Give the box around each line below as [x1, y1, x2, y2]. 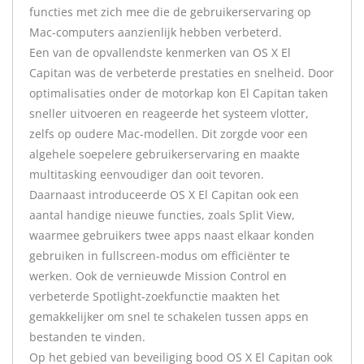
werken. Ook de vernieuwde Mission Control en [29, 268, 287, 284]
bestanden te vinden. [29, 329, 145, 344]
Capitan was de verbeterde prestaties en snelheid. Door [29, 65, 334, 80]
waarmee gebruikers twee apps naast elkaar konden [29, 227, 314, 243]
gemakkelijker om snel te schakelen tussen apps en [29, 309, 309, 324]
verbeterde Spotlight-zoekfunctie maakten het [29, 288, 279, 304]
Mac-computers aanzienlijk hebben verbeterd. [29, 24, 282, 40]
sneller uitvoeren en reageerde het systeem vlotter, [29, 106, 309, 121]
